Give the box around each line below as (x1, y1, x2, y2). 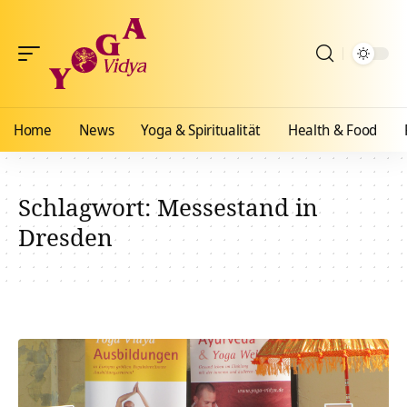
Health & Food (288, 120, 377, 140)
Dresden (18, 221, 113, 253)
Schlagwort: (18, 191, 157, 223)
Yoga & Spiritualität (141, 120, 262, 140)
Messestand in (157, 191, 318, 223)
